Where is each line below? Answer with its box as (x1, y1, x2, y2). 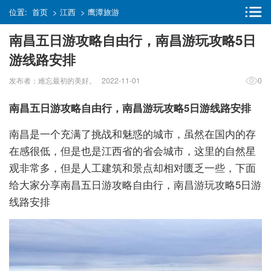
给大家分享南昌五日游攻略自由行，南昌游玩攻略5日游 (9, 177, 261, 192)
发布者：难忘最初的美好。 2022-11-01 (9, 75, 140, 85)
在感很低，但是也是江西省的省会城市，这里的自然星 (9, 143, 256, 158)
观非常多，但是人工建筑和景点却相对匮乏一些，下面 (9, 160, 256, 175)
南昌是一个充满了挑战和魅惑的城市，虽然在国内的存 (9, 126, 256, 141)
